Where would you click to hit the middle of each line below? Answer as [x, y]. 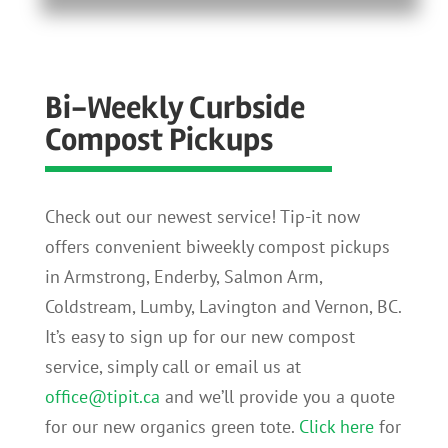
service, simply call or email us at [172, 367]
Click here [336, 427]
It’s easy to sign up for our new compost [199, 337]
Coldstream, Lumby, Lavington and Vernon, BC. [222, 307]
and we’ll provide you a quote [277, 397]
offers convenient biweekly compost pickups [217, 247]
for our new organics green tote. [171, 427]
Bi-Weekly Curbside [174, 108]
